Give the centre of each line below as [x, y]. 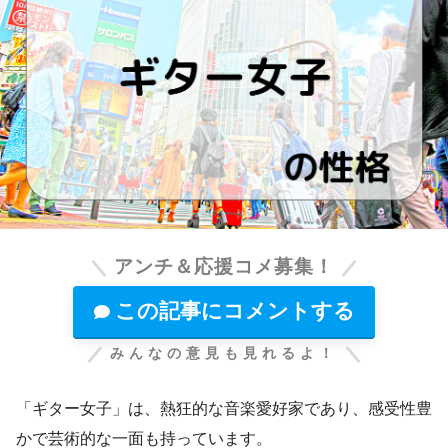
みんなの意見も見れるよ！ [224, 352]
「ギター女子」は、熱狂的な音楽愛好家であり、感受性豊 [224, 409]
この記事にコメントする [234, 307]
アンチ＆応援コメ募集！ [224, 267]
